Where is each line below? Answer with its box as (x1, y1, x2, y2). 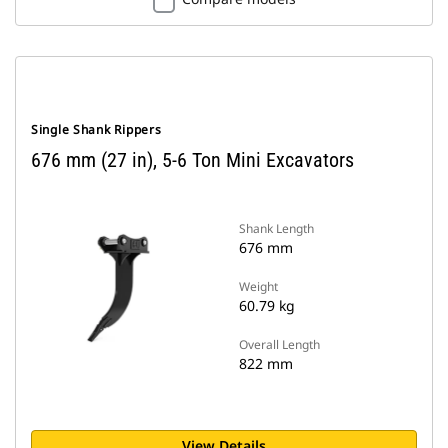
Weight (239, 278, 278, 295)
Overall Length (239, 336, 320, 353)
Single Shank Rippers (31, 121, 162, 138)
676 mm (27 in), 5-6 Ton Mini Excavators (31, 148, 354, 172)
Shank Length (239, 220, 314, 237)
